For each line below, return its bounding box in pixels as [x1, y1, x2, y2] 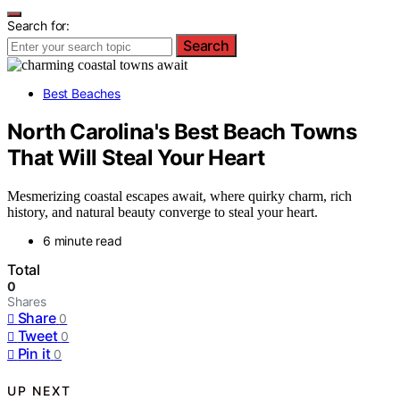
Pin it [17, 344, 51, 362]
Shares [7, 293, 46, 309]
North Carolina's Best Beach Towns [7, 118, 357, 145]
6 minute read [43, 232, 122, 248]
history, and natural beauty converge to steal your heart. [7, 204, 318, 220]
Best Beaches [43, 86, 121, 101]
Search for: [7, 18, 71, 33]
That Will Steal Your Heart [7, 144, 265, 171]
